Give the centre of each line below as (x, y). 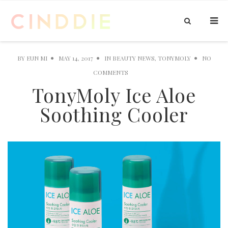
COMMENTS (110, 72)
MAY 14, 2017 (76, 58)
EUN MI (37, 58)
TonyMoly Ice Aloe (114, 95)
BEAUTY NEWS (133, 58)
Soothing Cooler (114, 114)
